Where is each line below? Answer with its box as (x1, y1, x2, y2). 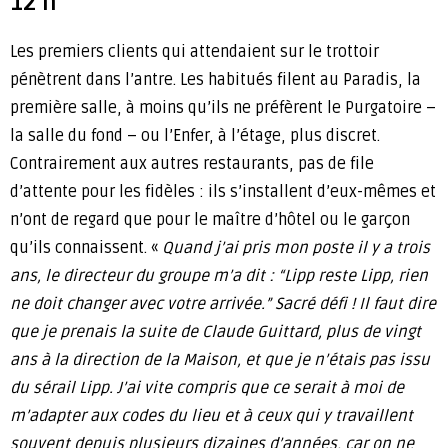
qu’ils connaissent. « (10, 238, 162, 259)
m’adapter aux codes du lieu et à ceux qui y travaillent (10, 406, 413, 427)
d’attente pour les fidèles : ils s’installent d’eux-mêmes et (10, 182, 436, 203)
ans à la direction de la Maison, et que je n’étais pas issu (10, 350, 430, 371)
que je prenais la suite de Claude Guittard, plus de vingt (10, 322, 421, 343)
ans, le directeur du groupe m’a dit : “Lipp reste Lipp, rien (10, 266, 428, 287)
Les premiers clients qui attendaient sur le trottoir (10, 42, 379, 63)
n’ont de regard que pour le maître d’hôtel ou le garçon (10, 210, 410, 231)
